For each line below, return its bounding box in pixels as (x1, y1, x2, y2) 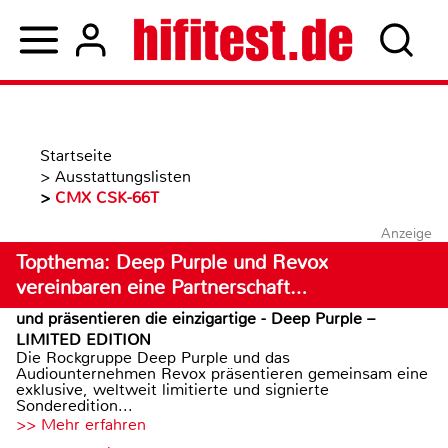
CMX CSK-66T (55, 187, 159, 208)
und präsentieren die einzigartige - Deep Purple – (16, 308, 375, 329)
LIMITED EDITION (16, 329, 151, 350)
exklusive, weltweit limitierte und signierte (16, 379, 329, 400)
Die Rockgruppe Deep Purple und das (16, 347, 290, 368)
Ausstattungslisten (55, 166, 191, 187)
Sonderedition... (16, 395, 133, 416)
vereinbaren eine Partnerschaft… (16, 275, 307, 300)
